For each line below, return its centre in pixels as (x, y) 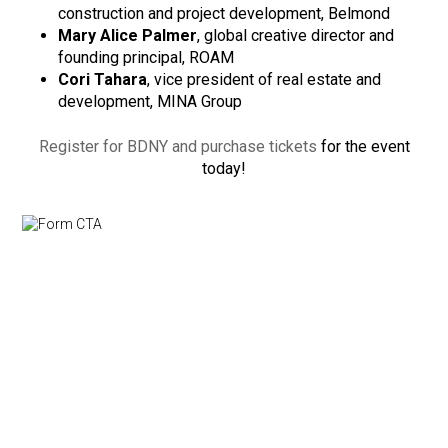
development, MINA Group (150, 102)
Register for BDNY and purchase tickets (177, 147)
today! (224, 169)
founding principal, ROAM (146, 58)
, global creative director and (296, 36)
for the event (363, 147)
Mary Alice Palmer (128, 36)
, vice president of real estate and (264, 80)
